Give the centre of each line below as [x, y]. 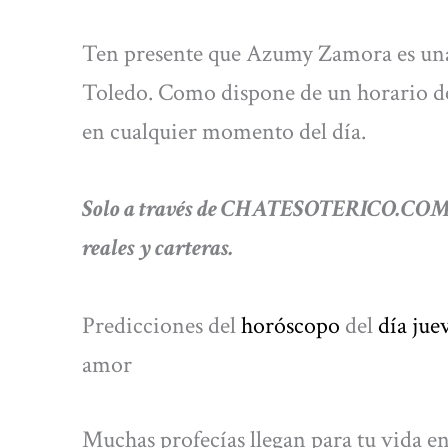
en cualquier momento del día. [224, 131]
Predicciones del [161, 325]
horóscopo [290, 325]
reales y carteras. [158, 248]
